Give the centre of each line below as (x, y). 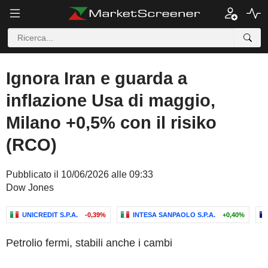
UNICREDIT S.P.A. (50, 215)
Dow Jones (30, 188)
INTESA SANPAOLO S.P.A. (174, 215)
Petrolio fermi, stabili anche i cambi (89, 243)
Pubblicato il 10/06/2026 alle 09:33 (80, 174)
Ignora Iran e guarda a (97, 78)
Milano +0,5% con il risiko (111, 123)
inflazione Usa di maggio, (111, 100)
